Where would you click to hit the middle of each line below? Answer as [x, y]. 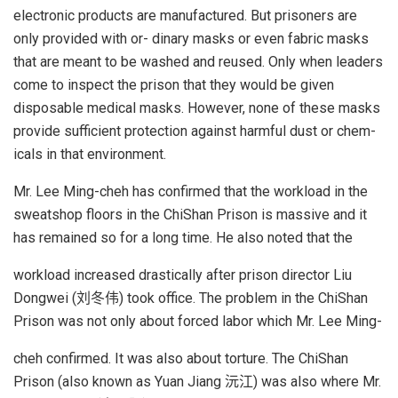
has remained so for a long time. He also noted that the [183, 237]
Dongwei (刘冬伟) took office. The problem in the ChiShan [191, 298]
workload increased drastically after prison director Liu [183, 275]
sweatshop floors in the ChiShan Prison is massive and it [190, 214]
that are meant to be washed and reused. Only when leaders [198, 61]
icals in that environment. [90, 154]
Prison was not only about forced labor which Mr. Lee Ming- [198, 321]
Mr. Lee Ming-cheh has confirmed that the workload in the [191, 191]
